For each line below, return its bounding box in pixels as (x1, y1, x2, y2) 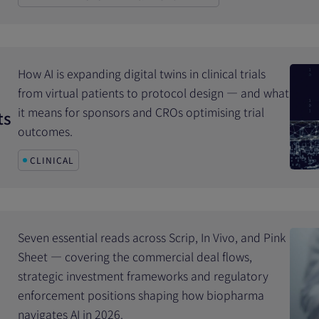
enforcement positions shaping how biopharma (18, 286, 265, 303)
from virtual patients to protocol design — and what (18, 84, 290, 101)
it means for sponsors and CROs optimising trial (18, 103, 265, 120)
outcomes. (18, 122, 73, 140)
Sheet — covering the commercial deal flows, (18, 248, 253, 265)
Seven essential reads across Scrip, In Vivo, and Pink (18, 229, 286, 246)
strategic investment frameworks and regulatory (18, 267, 269, 284)
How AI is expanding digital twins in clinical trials (18, 65, 266, 82)
